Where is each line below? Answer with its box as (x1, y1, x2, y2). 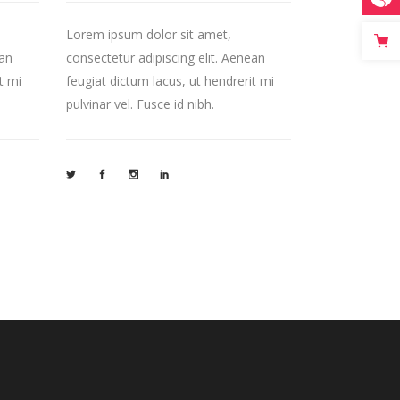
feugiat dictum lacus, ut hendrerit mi (65, 71, 274, 89)
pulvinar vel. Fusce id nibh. (65, 95, 214, 112)
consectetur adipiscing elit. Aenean (65, 48, 265, 66)
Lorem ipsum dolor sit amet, (65, 25, 231, 43)
